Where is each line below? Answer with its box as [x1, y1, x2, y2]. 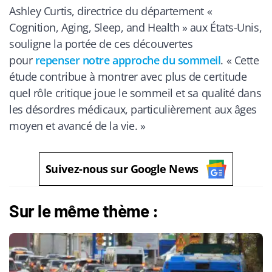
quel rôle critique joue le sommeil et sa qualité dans [9, 85, 262, 100]
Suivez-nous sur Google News [45, 161, 199, 176]
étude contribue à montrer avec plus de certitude [9, 69, 247, 84]
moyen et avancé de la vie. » [9, 118, 146, 133]
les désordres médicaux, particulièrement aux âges [9, 101, 257, 117]
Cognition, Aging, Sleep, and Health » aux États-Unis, [9, 19, 262, 35]
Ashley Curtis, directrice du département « [9, 3, 212, 18]
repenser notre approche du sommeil [35, 52, 221, 67]
